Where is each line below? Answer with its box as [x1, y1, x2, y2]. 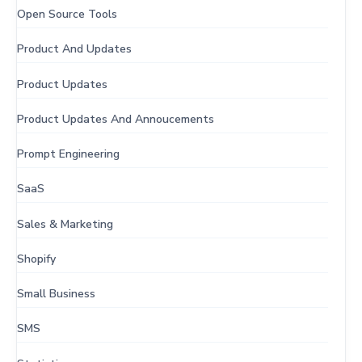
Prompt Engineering [17, 146, 120, 162]
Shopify [17, 250, 56, 267]
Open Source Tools [17, 6, 117, 23]
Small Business [17, 286, 95, 302]
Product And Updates [17, 41, 132, 57]
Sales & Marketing [17, 216, 113, 232]
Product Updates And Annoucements [17, 111, 214, 127]
